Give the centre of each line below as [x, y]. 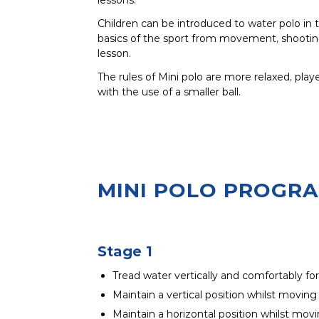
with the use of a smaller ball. [169, 91]
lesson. [114, 53]
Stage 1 [125, 251]
